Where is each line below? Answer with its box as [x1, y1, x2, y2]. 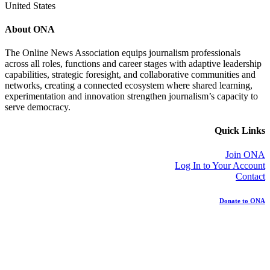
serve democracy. [5, 102, 71, 113]
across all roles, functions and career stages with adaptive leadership [5, 58, 262, 69]
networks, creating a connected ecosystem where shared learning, [5, 80, 253, 91]
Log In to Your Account [175, 160, 265, 171]
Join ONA [225, 149, 265, 160]
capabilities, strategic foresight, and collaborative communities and [5, 69, 256, 80]
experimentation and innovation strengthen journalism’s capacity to [5, 91, 258, 102]
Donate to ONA [219, 196, 265, 204]
